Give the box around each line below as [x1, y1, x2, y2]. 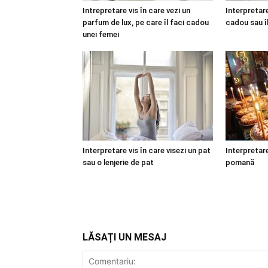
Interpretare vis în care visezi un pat [83, 146, 211, 155]
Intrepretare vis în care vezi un [83, 6, 190, 15]
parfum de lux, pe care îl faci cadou [83, 18, 209, 27]
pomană [226, 158, 254, 167]
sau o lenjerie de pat [83, 158, 154, 167]
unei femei [83, 30, 119, 39]
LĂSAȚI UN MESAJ [83, 232, 166, 243]
